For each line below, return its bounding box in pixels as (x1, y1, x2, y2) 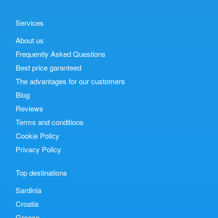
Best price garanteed (16, 62, 81, 73)
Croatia (16, 199, 38, 209)
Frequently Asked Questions (16, 49, 106, 59)
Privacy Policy (16, 144, 61, 154)
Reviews (16, 103, 43, 113)
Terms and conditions (16, 117, 84, 127)
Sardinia (16, 185, 41, 195)
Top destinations (16, 167, 67, 178)
